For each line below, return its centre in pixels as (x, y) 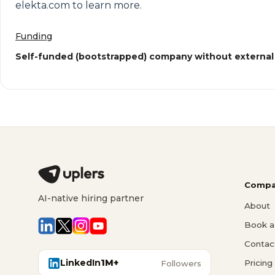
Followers (181, 263)
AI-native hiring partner (91, 198)
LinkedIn (80, 263)
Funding (34, 36)
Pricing (258, 262)
